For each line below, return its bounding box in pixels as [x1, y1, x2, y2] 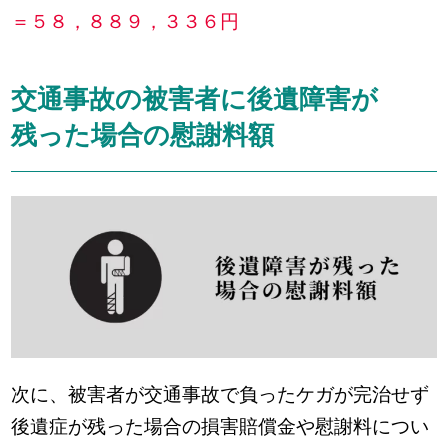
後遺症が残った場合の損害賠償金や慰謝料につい [11, 415, 430, 437]
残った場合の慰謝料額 [11, 119, 275, 150]
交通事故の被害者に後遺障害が [11, 83, 379, 114]
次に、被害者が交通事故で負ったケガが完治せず [11, 383, 430, 405]
